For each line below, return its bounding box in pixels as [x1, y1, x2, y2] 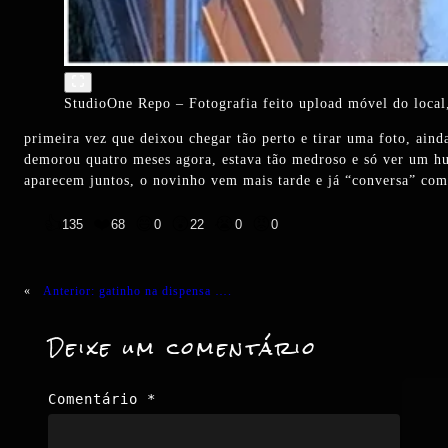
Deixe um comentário [48, 328, 318, 369]
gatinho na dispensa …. [99, 282, 232, 301]
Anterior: [43, 282, 95, 301]
